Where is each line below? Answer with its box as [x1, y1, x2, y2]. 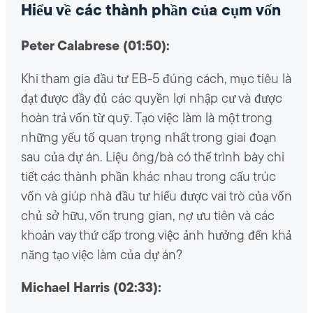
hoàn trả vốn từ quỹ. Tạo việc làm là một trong [20, 112, 272, 126]
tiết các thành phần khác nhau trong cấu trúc [20, 170, 276, 184]
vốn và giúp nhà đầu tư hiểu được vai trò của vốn [20, 190, 292, 204]
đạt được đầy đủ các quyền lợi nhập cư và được [20, 92, 282, 106]
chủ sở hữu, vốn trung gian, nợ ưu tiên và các [20, 210, 275, 224]
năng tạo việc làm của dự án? [20, 249, 182, 263]
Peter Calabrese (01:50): [20, 40, 170, 54]
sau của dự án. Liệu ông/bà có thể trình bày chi [20, 151, 284, 165]
